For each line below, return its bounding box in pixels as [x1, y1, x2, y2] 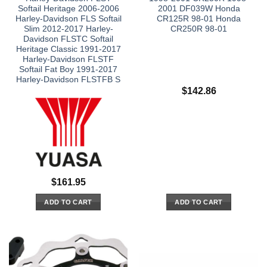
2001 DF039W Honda [157, 4, 240, 14]
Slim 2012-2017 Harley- [23, 24, 113, 34]
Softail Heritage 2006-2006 [17, 4, 119, 14]
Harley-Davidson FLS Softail [15, 14, 122, 24]
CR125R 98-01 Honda [157, 14, 241, 24]
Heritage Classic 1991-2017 [15, 45, 121, 54]
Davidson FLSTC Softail [23, 35, 113, 44]
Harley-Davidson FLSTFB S [16, 75, 120, 85]
